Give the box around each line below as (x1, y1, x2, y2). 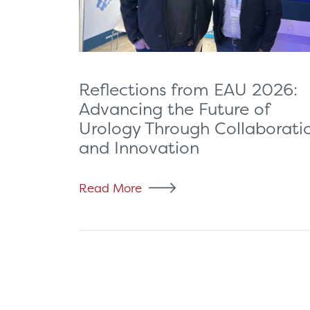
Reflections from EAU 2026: (79, 78, 298, 100)
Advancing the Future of (79, 98, 270, 119)
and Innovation (79, 136, 199, 158)
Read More (79, 180, 142, 195)
